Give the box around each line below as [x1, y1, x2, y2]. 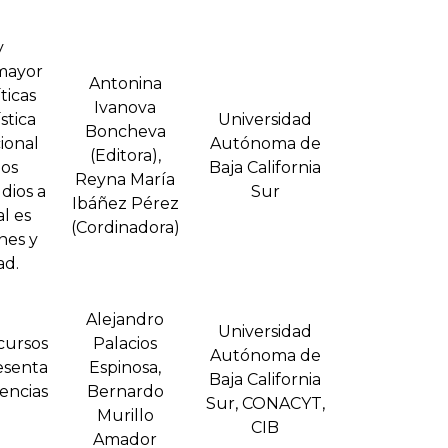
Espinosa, [89, 358, 161, 378]
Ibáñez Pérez [71, 194, 179, 214]
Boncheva [84, 122, 166, 142]
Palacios [93, 334, 157, 354]
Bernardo [86, 382, 164, 402]
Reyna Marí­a [75, 170, 175, 190]
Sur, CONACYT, [205, 394, 325, 414]
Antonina [88, 74, 162, 94]
